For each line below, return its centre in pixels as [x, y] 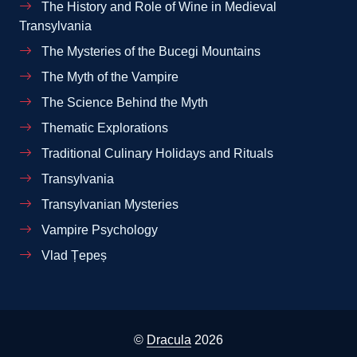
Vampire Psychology [98, 230]
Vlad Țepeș [73, 255]
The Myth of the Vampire [108, 77]
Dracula [169, 339]
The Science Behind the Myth [123, 102]
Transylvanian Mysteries [108, 204]
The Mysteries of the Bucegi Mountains [149, 51]
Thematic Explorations [103, 128]
